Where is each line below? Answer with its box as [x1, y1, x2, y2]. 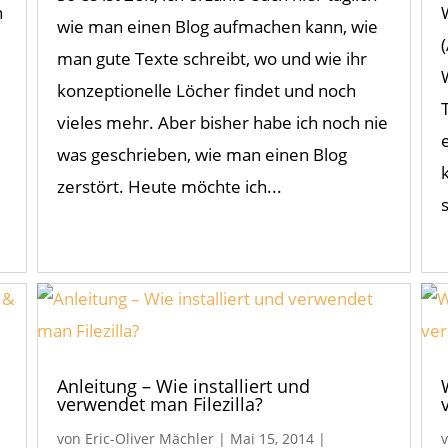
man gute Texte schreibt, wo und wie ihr [56, 47, 367, 71]
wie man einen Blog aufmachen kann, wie [56, 15, 378, 39]
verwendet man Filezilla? [56, 392, 263, 417]
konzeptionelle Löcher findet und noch [56, 79, 356, 103]
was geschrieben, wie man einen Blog [56, 143, 347, 167]
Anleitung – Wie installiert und [56, 374, 310, 399]
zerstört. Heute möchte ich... [56, 175, 282, 199]
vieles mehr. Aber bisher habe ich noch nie [56, 111, 388, 135]
